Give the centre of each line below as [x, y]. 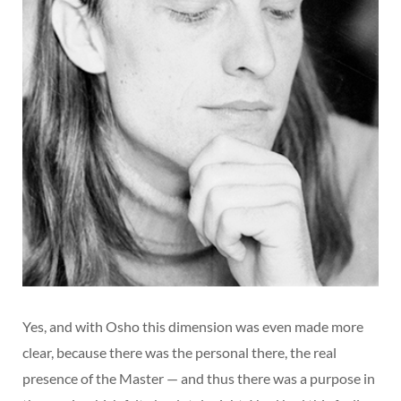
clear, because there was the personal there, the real [179, 353]
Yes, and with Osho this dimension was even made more [193, 327]
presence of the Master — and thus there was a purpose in [199, 379]
